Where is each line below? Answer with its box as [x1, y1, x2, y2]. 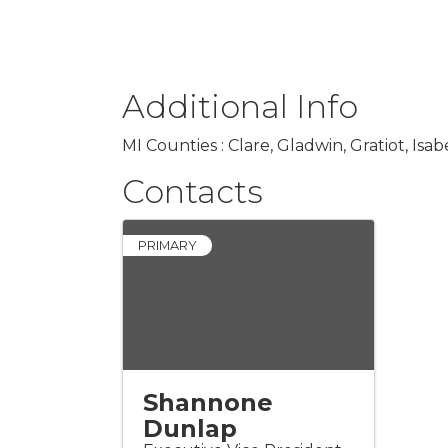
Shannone [143, 387, 273, 417]
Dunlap [143, 413, 237, 443]
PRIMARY [138, 237, 197, 253]
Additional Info [122, 86, 358, 126]
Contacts [122, 171, 263, 211]
